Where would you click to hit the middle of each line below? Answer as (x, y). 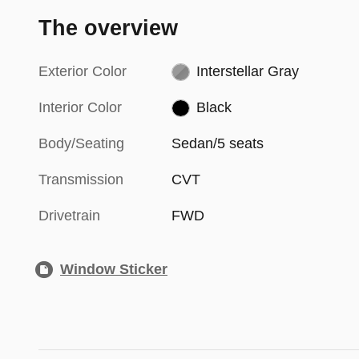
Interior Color (80, 107)
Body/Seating (81, 143)
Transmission (81, 179)
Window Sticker (114, 269)
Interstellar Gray (247, 71)
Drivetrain (69, 215)
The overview (108, 28)
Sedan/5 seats (218, 143)
